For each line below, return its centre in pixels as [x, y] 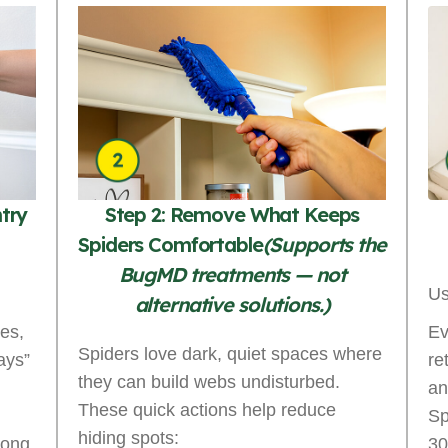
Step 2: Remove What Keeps [232, 214]
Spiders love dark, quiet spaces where [230, 353]
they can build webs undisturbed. [209, 381]
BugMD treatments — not [232, 274]
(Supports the [324, 244]
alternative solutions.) [232, 304]
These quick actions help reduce [207, 409]
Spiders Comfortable [170, 244]
